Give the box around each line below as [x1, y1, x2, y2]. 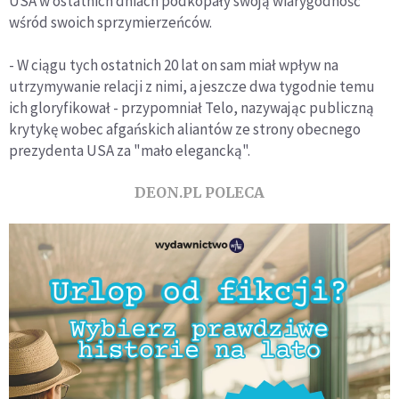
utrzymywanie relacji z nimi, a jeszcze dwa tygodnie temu [9, 76, 375, 96]
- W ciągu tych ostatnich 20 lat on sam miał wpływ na [9, 54, 338, 75]
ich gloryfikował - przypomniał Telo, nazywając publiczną [9, 97, 374, 118]
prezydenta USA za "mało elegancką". [9, 140, 250, 160]
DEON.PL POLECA [134, 183, 265, 201]
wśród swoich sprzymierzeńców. [9, 12, 212, 32]
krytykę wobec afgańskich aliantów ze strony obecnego [9, 118, 361, 139]
